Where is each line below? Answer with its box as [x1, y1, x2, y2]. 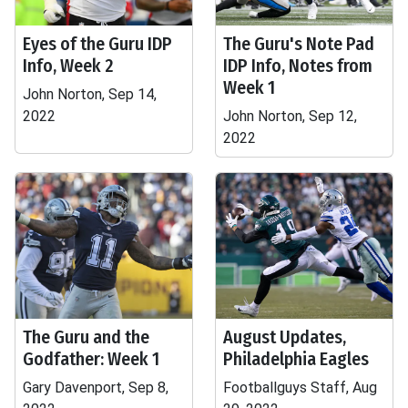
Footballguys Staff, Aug [223, 379, 377, 396]
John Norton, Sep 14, [23, 86, 157, 103]
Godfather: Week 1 [23, 348, 159, 370]
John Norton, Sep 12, [223, 107, 357, 125]
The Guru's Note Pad [223, 33, 374, 55]
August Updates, [223, 326, 346, 348]
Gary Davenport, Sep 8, [23, 379, 168, 396]
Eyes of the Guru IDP [23, 33, 172, 55]
